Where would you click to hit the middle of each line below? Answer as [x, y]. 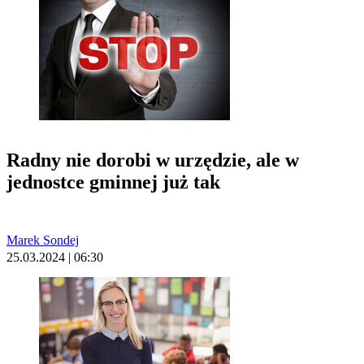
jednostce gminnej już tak [113, 182]
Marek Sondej [43, 240]
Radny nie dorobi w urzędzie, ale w [153, 160]
